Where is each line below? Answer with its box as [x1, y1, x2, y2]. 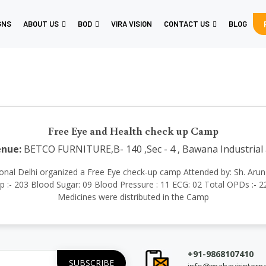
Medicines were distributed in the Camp [57, 191, 209, 202]
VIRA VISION [111, 19, 152, 28]
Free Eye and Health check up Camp [47, 123, 218, 138]
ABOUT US [23, 19, 59, 28]
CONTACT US [164, 19, 210, 28]
